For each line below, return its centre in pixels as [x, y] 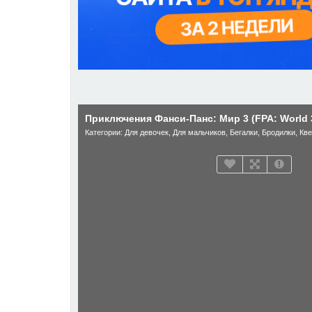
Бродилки [279, 132]
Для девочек [147, 132]
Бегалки [244, 132]
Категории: [105, 132]
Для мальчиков [199, 132]
